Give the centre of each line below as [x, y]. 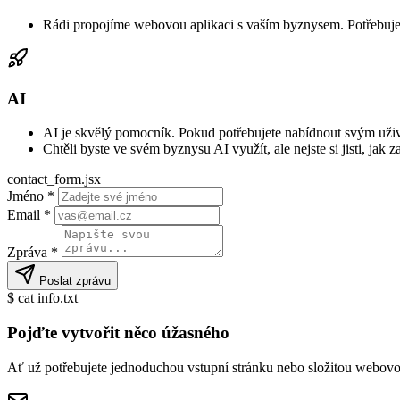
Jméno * [31, 196]
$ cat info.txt [42, 298]
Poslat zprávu [73, 281]
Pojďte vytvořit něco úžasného [118, 333]
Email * [29, 215]
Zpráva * [33, 253]
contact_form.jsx [54, 179]
